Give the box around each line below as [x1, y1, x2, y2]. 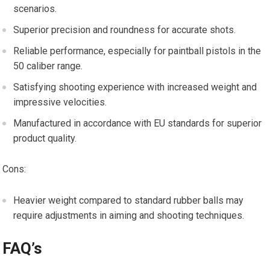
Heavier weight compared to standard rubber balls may [13, 195, 244, 207]
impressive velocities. [13, 96, 107, 108]
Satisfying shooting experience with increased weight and [13, 81, 257, 93]
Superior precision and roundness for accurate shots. [13, 24, 236, 36]
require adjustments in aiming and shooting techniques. [13, 210, 245, 222]
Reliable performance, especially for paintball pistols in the [13, 45, 262, 57]
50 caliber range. [13, 60, 83, 72]
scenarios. [13, 3, 57, 15]
